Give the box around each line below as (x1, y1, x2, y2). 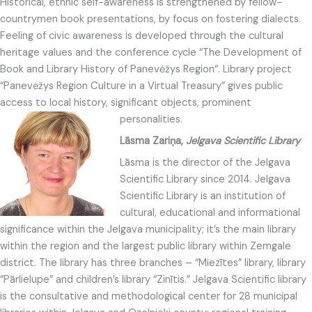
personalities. (119, 112, 182, 126)
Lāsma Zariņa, (119, 134, 186, 148)
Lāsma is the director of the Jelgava (119, 156, 290, 170)
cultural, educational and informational (119, 206, 300, 220)
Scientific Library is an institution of (119, 189, 286, 203)
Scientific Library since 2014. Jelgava (119, 173, 290, 187)
